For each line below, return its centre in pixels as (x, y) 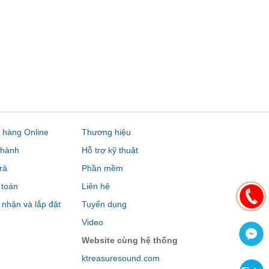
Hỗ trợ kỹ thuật (110, 150)
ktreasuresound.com (121, 258)
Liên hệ (96, 186)
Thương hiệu (106, 132)
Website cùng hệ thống (130, 240)
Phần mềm (102, 168)
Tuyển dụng (104, 204)
